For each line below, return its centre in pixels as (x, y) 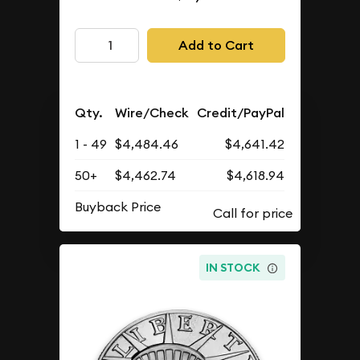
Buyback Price (118, 206)
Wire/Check (152, 112)
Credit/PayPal (241, 112)
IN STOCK (233, 268)
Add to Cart (216, 45)
